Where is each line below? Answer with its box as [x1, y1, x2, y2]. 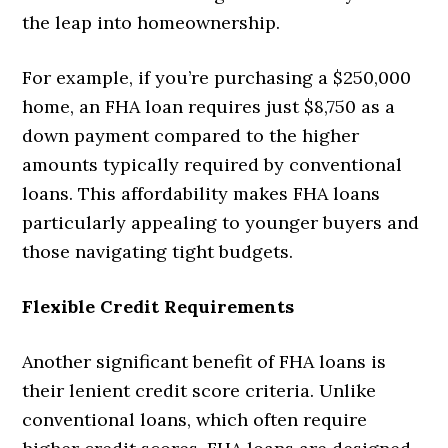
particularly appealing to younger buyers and [22, 211, 420, 235]
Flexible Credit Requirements [22, 295, 295, 319]
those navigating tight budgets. [22, 240, 294, 264]
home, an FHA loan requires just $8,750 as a [22, 95, 396, 119]
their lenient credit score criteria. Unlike [22, 379, 377, 403]
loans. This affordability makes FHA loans [22, 182, 381, 206]
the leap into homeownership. [22, 11, 281, 35]
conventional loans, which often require [22, 408, 368, 432]
